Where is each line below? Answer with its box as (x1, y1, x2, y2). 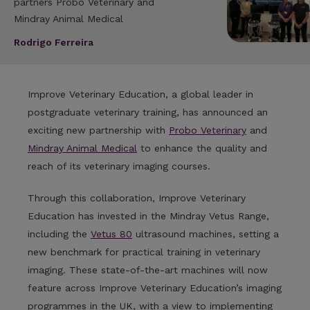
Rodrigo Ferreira (14, 37, 93, 48)
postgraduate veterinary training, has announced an (28, 107, 268, 118)
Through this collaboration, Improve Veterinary (28, 192, 246, 203)
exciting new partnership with (28, 125, 169, 136)
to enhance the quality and (137, 143, 267, 154)
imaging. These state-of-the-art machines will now (28, 264, 268, 275)
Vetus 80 (91, 228, 132, 239)
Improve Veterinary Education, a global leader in (28, 89, 253, 100)
